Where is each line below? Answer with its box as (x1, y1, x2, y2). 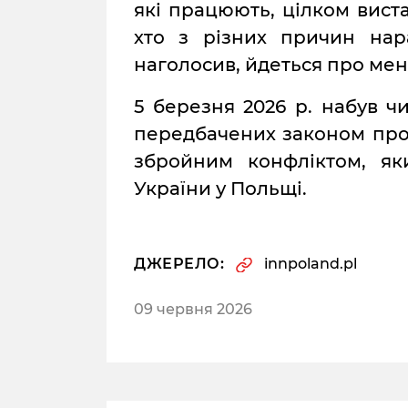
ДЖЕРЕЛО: (134, 255, 224, 272)
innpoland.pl (264, 255, 357, 272)
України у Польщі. (134, 178, 307, 199)
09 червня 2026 (134, 301, 252, 318)
